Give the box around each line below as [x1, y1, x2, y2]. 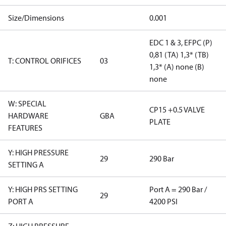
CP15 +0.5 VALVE [149, 104, 205, 115]
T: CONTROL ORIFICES [8, 55, 81, 66]
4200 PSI [149, 196, 178, 206]
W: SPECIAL [8, 98, 46, 108]
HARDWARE [8, 110, 48, 121]
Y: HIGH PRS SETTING [8, 184, 78, 194]
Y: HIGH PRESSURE [8, 147, 69, 157]
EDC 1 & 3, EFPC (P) [149, 37, 212, 47]
